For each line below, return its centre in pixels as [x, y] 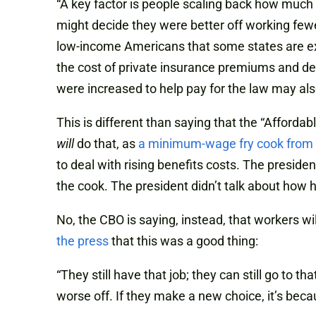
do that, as [106, 144]
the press [84, 241]
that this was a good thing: [185, 241]
